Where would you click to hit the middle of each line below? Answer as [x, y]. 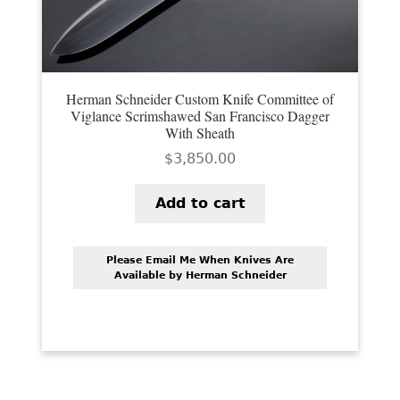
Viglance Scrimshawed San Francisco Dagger [200, 115]
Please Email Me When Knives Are [200, 260]
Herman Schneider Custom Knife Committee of [200, 98]
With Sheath [200, 132]
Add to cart [200, 204]
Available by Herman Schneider [200, 275]
